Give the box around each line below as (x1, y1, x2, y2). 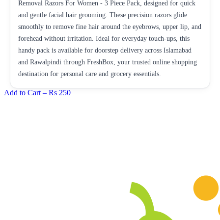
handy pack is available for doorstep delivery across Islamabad (18, 46, 192, 54)
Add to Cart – (4, 88, 49, 97)
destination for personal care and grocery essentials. (18, 70, 161, 78)
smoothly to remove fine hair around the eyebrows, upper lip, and (18, 23, 201, 30)
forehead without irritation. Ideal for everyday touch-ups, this (18, 34, 190, 42)
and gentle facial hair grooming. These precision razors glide (18, 11, 187, 19)
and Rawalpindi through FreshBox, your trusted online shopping (18, 58, 197, 66)
